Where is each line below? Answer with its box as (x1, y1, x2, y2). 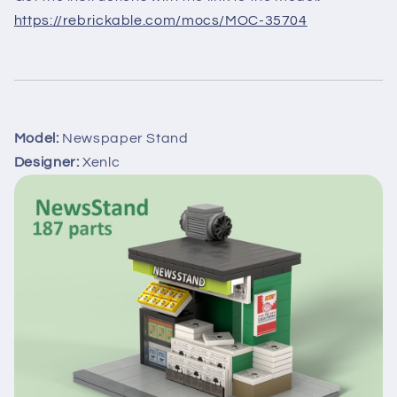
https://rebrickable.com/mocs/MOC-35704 (13, 13, 307, 28)
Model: (13, 131, 59, 146)
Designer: (13, 155, 80, 170)
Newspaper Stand (58, 131, 189, 146)
